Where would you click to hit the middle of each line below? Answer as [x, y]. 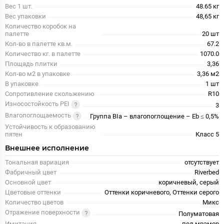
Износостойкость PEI [38, 104]
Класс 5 [207, 134]
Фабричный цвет [31, 172]
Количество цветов [34, 202]
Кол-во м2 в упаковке [37, 74]
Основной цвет [28, 182]
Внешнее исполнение [47, 148]
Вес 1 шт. [19, 6]
